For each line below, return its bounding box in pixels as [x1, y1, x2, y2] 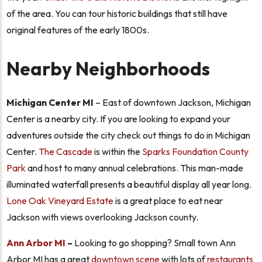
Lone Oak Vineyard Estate [6, 195, 114, 207]
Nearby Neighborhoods [6, 57, 211, 81]
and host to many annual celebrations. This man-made [26, 162, 244, 174]
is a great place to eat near [113, 195, 223, 207]
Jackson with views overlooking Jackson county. [6, 211, 199, 223]
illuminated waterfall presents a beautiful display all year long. [6, 178, 252, 191]
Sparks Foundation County [142, 146, 249, 158]
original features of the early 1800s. [6, 24, 150, 36]
